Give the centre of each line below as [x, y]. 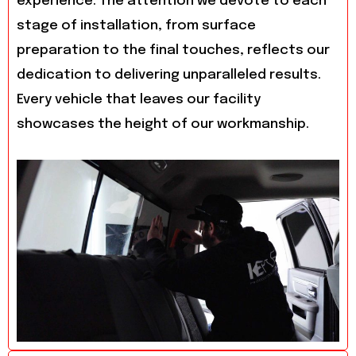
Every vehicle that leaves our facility [139, 99]
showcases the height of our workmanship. [163, 124]
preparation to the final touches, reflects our [173, 50]
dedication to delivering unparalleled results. [169, 75]
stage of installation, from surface [136, 25]
